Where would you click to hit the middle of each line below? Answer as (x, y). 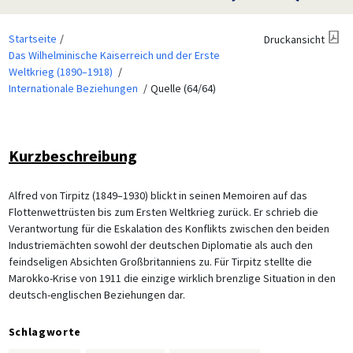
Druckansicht (294, 39)
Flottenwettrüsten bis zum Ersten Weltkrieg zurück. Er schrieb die (163, 212)
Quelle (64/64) (183, 88)
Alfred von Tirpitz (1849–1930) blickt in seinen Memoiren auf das (158, 195)
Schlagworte (45, 331)
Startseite (32, 38)
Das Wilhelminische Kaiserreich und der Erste (114, 55)
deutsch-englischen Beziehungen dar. (97, 294)
